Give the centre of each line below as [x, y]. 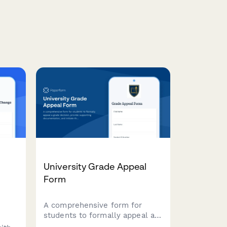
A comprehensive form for [93, 205]
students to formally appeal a [99, 216]
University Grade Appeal [95, 167]
